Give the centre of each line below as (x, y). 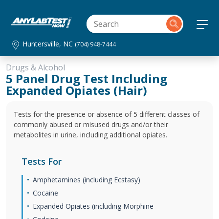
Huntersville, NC (49, 44)
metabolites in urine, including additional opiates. (90, 135)
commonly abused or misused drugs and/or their (91, 124)
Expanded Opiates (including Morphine (93, 206)
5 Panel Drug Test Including (87, 78)
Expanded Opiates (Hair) (77, 90)
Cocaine (45, 193)
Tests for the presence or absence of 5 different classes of (107, 114)
